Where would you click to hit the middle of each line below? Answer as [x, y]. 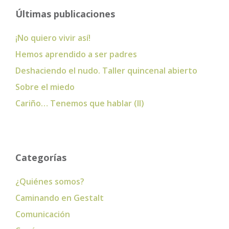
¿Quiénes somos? [50, 181]
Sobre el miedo [45, 87]
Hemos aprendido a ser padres [76, 54]
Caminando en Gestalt [60, 198]
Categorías [41, 157]
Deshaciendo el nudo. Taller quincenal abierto [106, 70]
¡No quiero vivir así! [53, 38]
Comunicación [43, 214]
